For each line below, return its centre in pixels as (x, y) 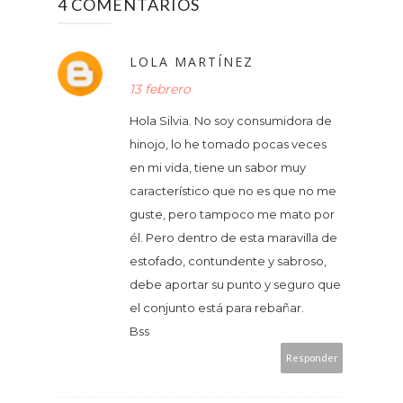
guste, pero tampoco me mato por (232, 214)
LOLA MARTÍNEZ (192, 61)
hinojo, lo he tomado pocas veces (228, 143)
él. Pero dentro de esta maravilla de (233, 237)
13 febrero (160, 89)
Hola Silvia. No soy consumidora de (231, 120)
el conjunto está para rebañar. (217, 307)
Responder (312, 357)
